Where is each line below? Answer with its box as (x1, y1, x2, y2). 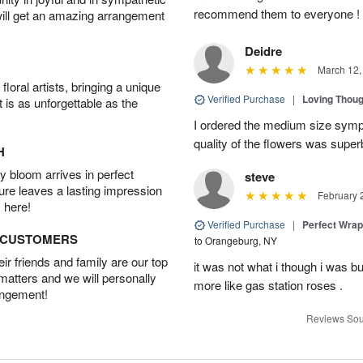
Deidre (245, 41, 282, 60)
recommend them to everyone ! (194, 4, 360, 22)
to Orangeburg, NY (194, 233, 277, 247)
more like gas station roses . (194, 275, 343, 293)
